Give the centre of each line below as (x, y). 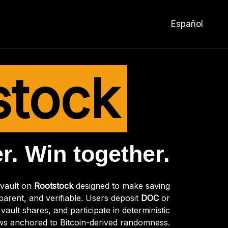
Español (187, 24)
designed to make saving (122, 186)
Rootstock (54, 186)
